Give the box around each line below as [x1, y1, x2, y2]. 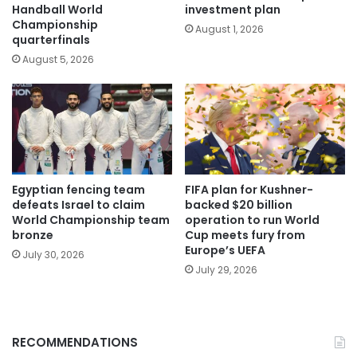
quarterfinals [12, 32, 90, 49]
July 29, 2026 [195, 262, 257, 277]
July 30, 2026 [22, 247, 84, 261]
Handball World [12, 2, 103, 18]
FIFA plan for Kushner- [185, 181, 313, 198]
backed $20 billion [185, 196, 292, 213]
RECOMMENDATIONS [12, 333, 138, 351]
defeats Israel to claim [12, 196, 145, 213]
